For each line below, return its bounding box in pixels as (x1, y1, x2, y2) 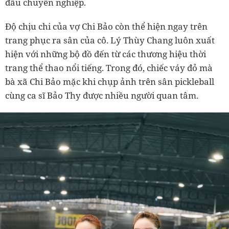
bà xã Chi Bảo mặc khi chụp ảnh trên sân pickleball (5, 76, 214, 87)
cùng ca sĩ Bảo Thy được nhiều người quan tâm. (5, 89, 198, 101)
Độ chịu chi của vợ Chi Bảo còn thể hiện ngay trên (5, 20, 208, 32)
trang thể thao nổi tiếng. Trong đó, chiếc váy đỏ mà (5, 62, 213, 74)
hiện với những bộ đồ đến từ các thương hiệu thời (5, 48, 206, 60)
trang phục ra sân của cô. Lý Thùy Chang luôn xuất (5, 34, 215, 46)
